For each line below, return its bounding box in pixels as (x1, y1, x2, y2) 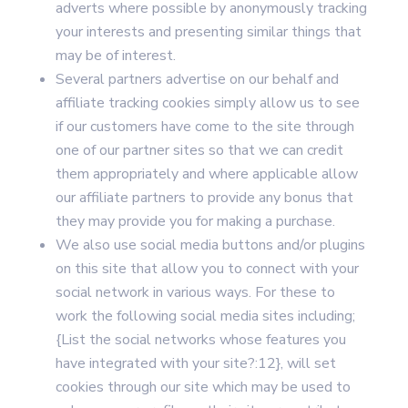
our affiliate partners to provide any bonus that (55, 188, 353, 208)
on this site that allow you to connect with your (55, 259, 359, 279)
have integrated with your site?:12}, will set (55, 353, 336, 373)
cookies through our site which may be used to (55, 377, 351, 397)
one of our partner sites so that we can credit (55, 140, 343, 160)
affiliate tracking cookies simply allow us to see (55, 93, 360, 113)
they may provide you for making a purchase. (55, 211, 335, 231)
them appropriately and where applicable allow (55, 164, 358, 184)
